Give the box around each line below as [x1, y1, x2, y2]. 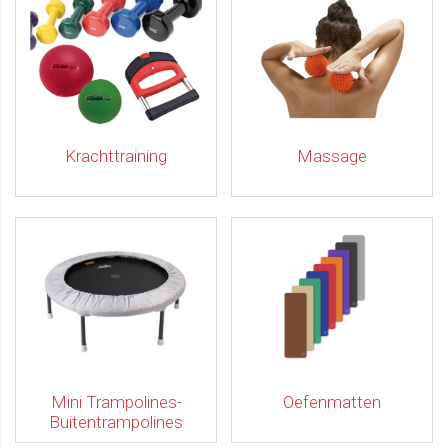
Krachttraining [65, 146, 167, 166]
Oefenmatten [283, 392, 381, 412]
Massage [297, 146, 367, 166]
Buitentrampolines [49, 412, 183, 432]
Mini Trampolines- [50, 392, 182, 412]
